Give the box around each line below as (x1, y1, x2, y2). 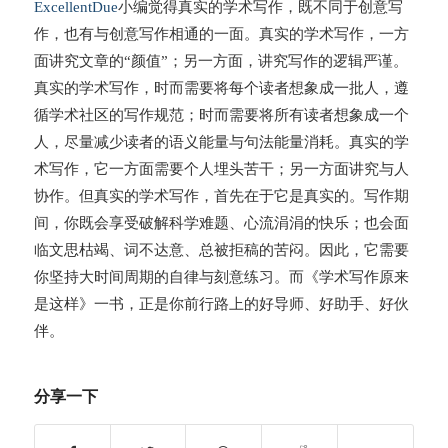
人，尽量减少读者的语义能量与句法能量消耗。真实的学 (33, 133, 409, 150)
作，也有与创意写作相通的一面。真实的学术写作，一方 (33, 25, 409, 42)
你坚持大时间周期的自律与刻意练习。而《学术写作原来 (33, 268, 409, 285)
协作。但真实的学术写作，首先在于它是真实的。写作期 (33, 187, 409, 204)
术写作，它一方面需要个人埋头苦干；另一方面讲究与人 (33, 160, 409, 177)
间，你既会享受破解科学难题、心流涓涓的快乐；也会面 (33, 214, 409, 231)
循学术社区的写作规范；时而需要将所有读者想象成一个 (33, 106, 409, 123)
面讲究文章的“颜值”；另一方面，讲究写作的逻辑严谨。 (33, 52, 408, 69)
